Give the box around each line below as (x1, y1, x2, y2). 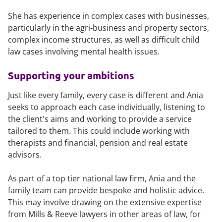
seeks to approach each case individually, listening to (8, 102, 205, 112)
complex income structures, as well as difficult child (8, 34, 200, 45)
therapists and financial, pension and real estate (8, 137, 188, 148)
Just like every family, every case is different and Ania (8, 90, 203, 101)
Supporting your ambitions (8, 69, 134, 82)
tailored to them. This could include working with (8, 125, 190, 136)
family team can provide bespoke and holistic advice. (8, 185, 204, 196)
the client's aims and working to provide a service (8, 113, 192, 124)
